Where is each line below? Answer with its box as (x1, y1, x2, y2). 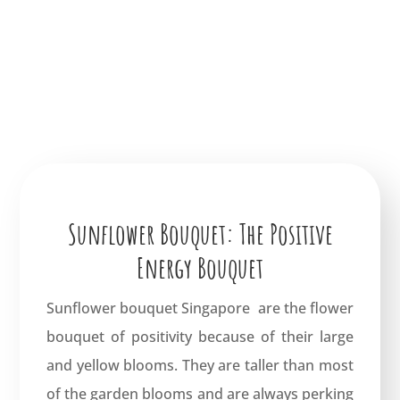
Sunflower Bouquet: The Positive (67, 214, 333, 252)
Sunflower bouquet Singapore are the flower (46, 297, 354, 318)
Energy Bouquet (137, 248, 263, 286)
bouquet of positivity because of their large (46, 326, 354, 346)
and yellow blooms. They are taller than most (46, 354, 354, 375)
